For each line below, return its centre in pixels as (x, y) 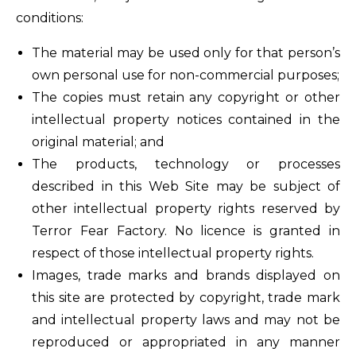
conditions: (50, 18)
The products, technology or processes (186, 164)
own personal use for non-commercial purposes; (186, 75)
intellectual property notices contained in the (186, 120)
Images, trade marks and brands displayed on (186, 275)
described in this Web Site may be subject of (186, 186)
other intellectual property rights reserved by (186, 209)
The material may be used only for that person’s (186, 53)
